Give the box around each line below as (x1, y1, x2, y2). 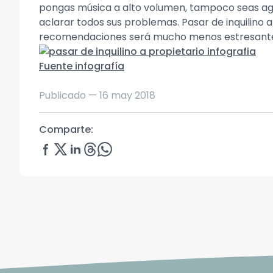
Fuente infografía (39, 59, 124, 73)
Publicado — (39, 88, 99, 102)
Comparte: (39, 122, 93, 136)
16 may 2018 (99, 88, 155, 102)
